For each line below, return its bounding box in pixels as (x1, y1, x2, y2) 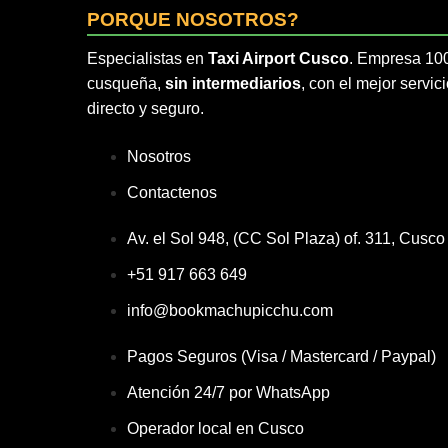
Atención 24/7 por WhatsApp (127, 384, 330, 401)
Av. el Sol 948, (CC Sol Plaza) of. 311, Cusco (127, 230, 445, 247)
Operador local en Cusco (127, 420, 304, 437)
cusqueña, (87, 75, 165, 92)
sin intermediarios (165, 75, 301, 92)
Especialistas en (87, 50, 208, 67)
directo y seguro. (87, 100, 204, 117)
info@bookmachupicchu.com (127, 302, 333, 319)
